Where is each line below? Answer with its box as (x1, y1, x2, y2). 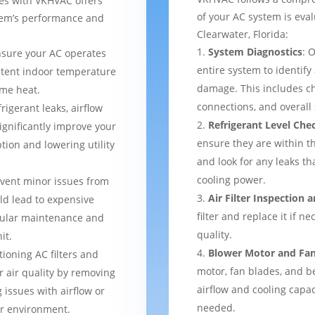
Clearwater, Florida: (197, 27, 289, 41)
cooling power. (197, 172, 266, 186)
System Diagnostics (208, 44, 303, 58)
